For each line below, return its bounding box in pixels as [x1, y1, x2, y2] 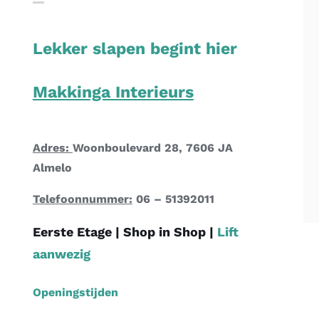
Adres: [32, 141, 73, 155]
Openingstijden [32, 286, 118, 300]
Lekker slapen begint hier [32, 39, 237, 59]
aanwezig [32, 246, 90, 262]
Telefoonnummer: [32, 192, 132, 206]
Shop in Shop [122, 224, 209, 240]
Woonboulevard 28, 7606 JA [72, 141, 233, 155]
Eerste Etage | [32, 224, 123, 240]
